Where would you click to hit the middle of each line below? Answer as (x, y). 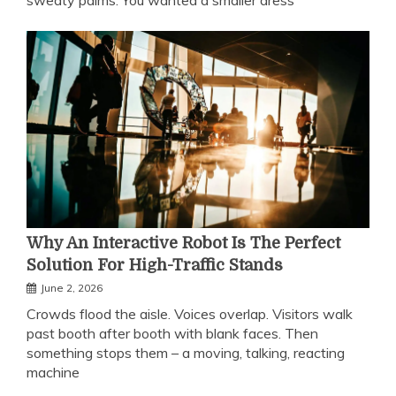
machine (53, 373)
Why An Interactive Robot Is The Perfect (183, 244)
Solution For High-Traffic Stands (155, 266)
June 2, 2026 (72, 288)
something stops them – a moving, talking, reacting (186, 353)
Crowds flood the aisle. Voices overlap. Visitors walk (190, 314)
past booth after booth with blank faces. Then (172, 334)
